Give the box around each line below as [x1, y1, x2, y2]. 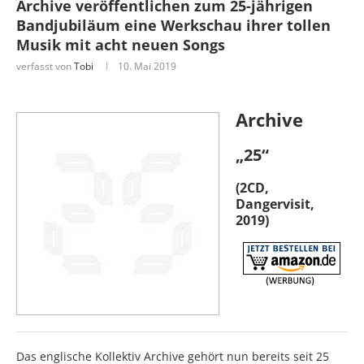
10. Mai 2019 [118, 58, 176, 73]
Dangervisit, [236, 194, 314, 213]
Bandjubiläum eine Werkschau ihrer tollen [16, 15, 331, 35]
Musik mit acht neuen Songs [16, 34, 225, 54]
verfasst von [16, 58, 74, 73]
